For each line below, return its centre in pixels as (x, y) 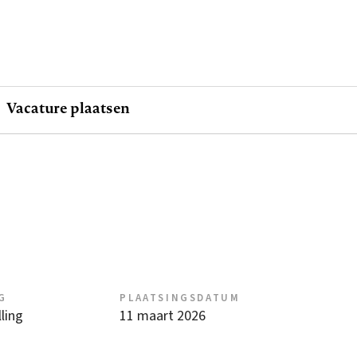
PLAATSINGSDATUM (180, 298)
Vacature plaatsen (69, 108)
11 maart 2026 (163, 316)
